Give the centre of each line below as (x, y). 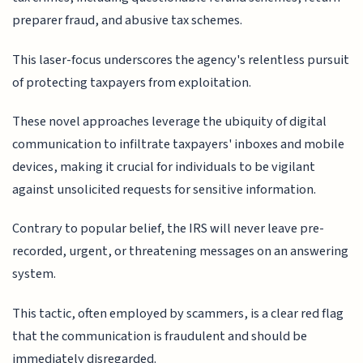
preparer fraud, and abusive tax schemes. (128, 21)
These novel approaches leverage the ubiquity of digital (170, 121)
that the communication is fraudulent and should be (160, 336)
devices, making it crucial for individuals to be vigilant (164, 167)
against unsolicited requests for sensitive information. (164, 189)
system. (34, 274)
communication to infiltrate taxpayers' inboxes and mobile (179, 144)
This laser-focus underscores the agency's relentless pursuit (181, 60)
